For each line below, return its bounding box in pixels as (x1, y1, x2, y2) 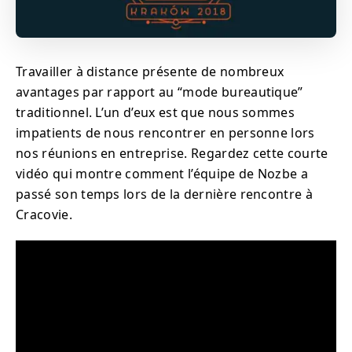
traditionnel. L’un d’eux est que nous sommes (16, 104, 295, 121)
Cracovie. (16, 206, 72, 223)
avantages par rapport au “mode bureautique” (16, 83, 303, 101)
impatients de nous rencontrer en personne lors (16, 124, 315, 141)
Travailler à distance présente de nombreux (16, 63, 284, 80)
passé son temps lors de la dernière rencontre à (16, 185, 313, 203)
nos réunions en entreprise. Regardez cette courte (16, 145, 328, 162)
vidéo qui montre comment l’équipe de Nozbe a (16, 165, 309, 182)
